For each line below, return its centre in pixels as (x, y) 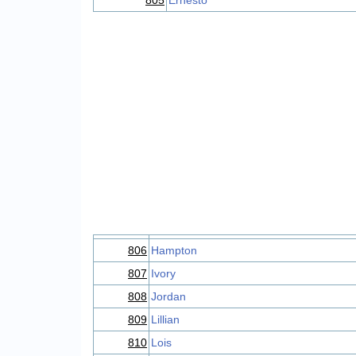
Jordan (168, 296)
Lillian (165, 319)
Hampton (174, 250)
